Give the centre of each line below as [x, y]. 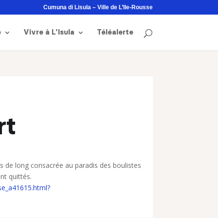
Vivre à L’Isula [49, 32]
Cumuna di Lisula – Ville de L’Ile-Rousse [98, 7]
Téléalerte [115, 32]
